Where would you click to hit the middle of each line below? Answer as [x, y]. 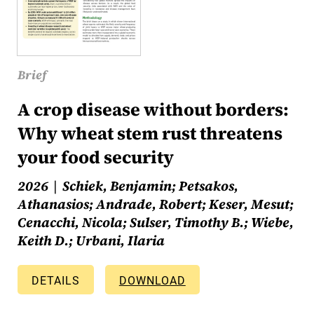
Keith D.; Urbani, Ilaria [91, 241]
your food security [95, 157]
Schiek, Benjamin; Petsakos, [150, 186]
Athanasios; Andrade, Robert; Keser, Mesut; [155, 204]
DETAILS [55, 281]
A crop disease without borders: [153, 110]
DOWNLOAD [152, 281]
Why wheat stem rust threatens [150, 134]
